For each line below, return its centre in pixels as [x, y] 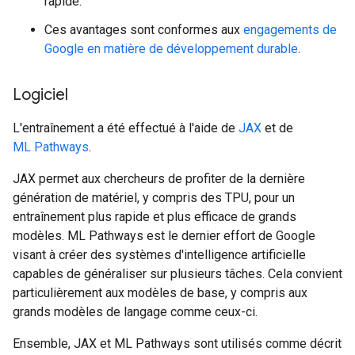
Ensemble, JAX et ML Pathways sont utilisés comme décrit [177, 344]
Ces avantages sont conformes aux [144, 30]
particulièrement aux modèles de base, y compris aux [160, 293]
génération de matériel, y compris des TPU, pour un [154, 198]
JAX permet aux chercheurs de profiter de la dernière [159, 179]
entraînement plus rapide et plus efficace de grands [155, 217]
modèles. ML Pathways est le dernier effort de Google [164, 236]
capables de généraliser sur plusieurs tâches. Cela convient [177, 274]
